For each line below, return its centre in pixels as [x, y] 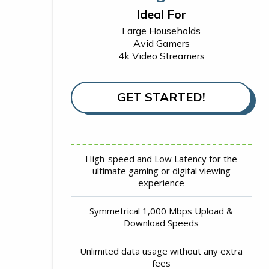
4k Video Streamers [161, 56]
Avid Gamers [161, 43]
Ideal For [162, 14]
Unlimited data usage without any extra [162, 251]
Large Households [162, 30]
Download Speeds [162, 222]
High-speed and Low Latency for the [162, 158]
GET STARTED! [162, 97]
